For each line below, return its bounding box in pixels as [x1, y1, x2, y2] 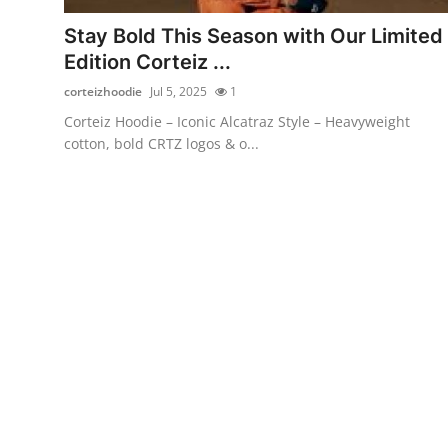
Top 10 [15, 105, 66, 125]
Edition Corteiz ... [64, 49, 231, 74]
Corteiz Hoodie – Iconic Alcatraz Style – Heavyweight [64, 111, 410, 131]
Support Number [15, 7, 142, 27]
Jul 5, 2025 [150, 82, 207, 100]
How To [15, 56, 74, 76]
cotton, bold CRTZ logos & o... [64, 133, 259, 153]
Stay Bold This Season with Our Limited [64, 23, 443, 48]
